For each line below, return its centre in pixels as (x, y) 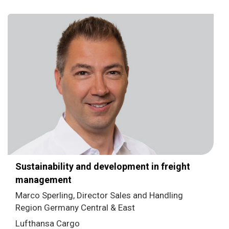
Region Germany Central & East (75, 207)
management (43, 179)
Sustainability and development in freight (103, 166)
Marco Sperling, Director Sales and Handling (99, 195)
